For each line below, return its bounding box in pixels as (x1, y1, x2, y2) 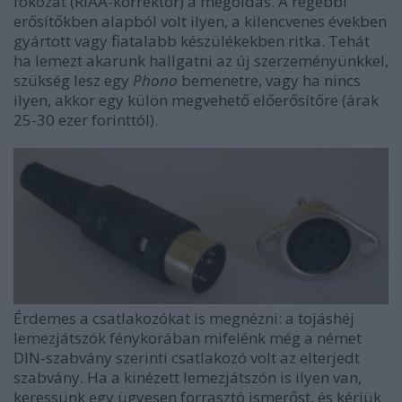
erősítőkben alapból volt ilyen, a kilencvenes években (13, 11, 387, 32)
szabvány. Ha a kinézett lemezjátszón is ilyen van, (13, 366, 362, 388)
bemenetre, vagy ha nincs (178, 70, 361, 92)
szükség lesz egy (13, 70, 133, 92)
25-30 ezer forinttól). (13, 109, 158, 131)
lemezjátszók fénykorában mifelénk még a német (13, 327, 362, 348)
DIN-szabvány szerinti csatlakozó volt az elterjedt (13, 346, 360, 368)
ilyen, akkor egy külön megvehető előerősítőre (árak (13, 90, 379, 111)
